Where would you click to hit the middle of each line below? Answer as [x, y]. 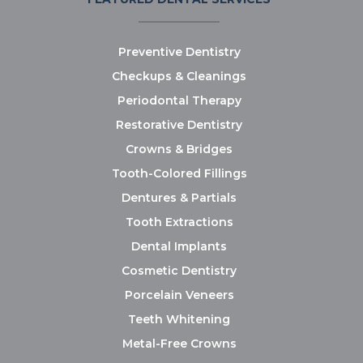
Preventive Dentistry [179, 52]
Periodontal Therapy [179, 101]
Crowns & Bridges [179, 149]
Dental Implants [179, 247]
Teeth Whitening [179, 320]
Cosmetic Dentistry [179, 271]
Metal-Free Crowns [179, 344]
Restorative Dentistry [179, 125]
